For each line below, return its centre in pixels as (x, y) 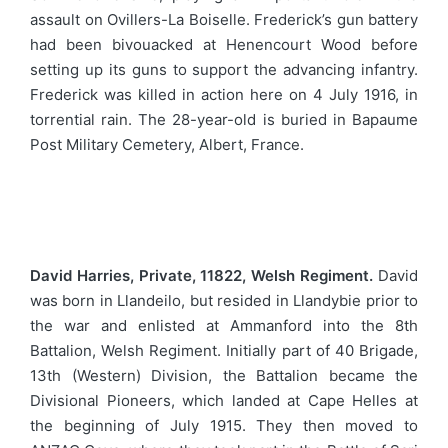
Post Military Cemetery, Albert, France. (167, 144)
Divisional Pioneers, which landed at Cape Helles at (224, 400)
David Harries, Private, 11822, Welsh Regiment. (202, 275)
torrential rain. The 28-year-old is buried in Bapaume (224, 119)
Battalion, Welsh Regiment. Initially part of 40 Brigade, (224, 350)
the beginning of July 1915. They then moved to (224, 425)
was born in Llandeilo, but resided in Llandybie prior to (224, 300)
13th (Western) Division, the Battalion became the (224, 375)
